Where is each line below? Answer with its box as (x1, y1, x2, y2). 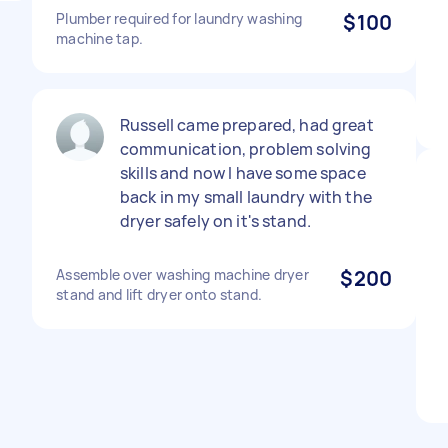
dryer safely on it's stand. (120, 210, 312, 232)
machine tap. (56, 29, 143, 48)
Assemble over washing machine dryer (56, 265, 309, 284)
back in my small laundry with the (120, 186, 372, 208)
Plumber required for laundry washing (56, 9, 302, 28)
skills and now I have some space (120, 162, 366, 184)
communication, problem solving (120, 138, 372, 160)
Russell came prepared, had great (120, 114, 374, 136)
